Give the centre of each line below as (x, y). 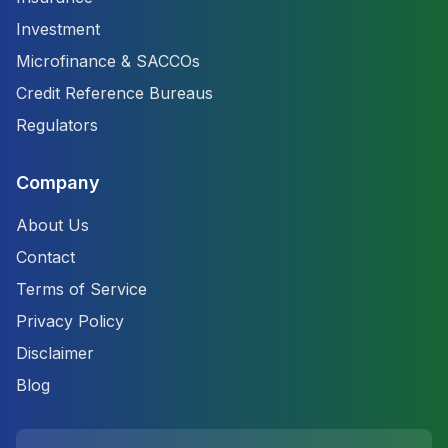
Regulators (57, 125)
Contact (45, 257)
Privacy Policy (70, 321)
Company (58, 182)
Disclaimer (55, 353)
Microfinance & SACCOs (108, 61)
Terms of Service (81, 289)
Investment (58, 29)
